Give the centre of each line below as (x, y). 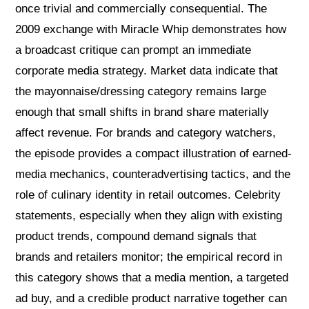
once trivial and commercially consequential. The (141, 9)
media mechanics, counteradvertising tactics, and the (153, 175)
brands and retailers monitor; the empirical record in (149, 257)
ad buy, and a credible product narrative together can (151, 299)
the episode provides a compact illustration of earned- (154, 154)
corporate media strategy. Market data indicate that (147, 71)
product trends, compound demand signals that (136, 237)
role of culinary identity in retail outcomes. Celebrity (148, 195)
